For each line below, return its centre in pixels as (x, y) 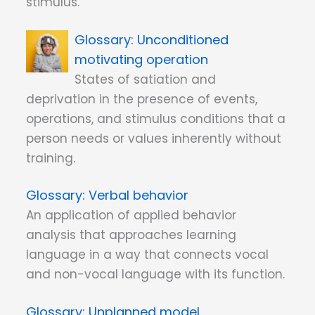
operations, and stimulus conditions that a (156, 118)
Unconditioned (183, 39)
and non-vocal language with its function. (155, 275)
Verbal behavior (139, 195)
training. (51, 158)
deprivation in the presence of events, (142, 99)
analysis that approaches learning (131, 235)
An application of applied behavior (131, 216)
